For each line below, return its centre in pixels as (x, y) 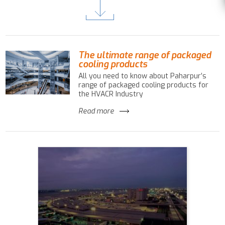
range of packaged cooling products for (143, 85)
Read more (96, 111)
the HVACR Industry (110, 94)
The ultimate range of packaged (144, 55)
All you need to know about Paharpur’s (142, 76)
